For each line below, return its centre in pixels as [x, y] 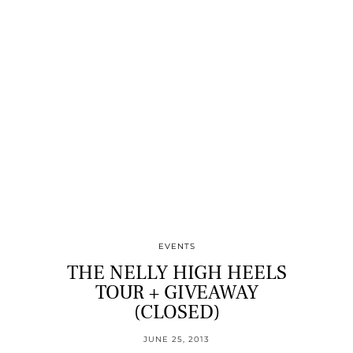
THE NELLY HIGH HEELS [176, 272]
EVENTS [176, 246]
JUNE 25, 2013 [176, 339]
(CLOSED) [176, 312]
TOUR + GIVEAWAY [176, 292]
